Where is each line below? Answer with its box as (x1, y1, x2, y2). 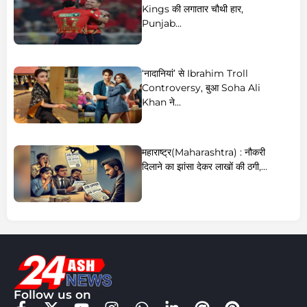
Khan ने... (141, 96, 181, 109)
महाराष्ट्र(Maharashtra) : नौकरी (141, 146, 265, 159)
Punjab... (141, 17, 182, 30)
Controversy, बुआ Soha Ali (141, 82, 260, 95)
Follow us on (14, 288, 91, 302)
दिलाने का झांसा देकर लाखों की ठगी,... (141, 160, 267, 173)
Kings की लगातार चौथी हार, (141, 3, 243, 16)
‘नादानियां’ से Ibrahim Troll (141, 67, 248, 80)
